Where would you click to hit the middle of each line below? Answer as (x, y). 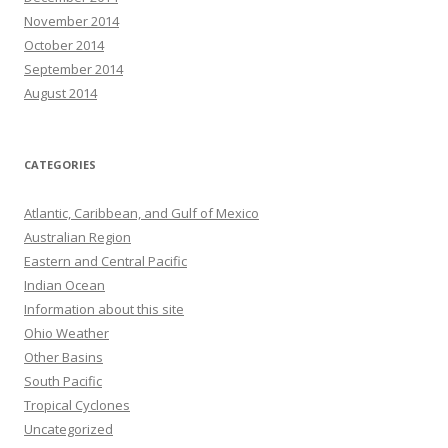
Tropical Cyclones (77, 405)
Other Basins (63, 357)
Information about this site (104, 309)
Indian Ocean (64, 285)
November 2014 (71, 21)
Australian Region (77, 237)
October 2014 (64, 45)
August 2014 (60, 93)
